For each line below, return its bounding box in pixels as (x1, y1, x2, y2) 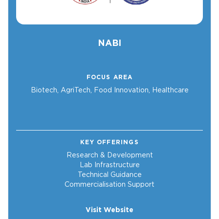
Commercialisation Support (65, 180, 154, 189)
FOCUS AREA (86, 73, 133, 81)
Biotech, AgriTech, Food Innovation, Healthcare (30, 86, 189, 94)
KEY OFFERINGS (80, 138, 139, 146)
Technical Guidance (77, 171, 142, 179)
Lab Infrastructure (79, 161, 140, 169)
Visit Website (86, 206, 133, 214)
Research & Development (66, 151, 153, 159)
